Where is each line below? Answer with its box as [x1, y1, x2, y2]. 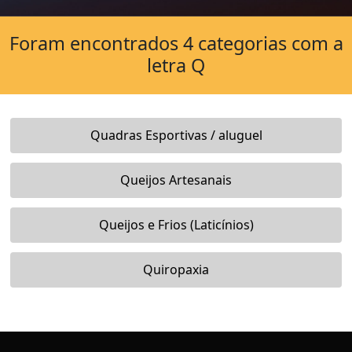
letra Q [147, 52, 205, 78]
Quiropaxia [143, 261, 209, 279]
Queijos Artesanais [120, 171, 232, 189]
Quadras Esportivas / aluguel [90, 126, 262, 145]
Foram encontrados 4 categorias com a [9, 30, 343, 56]
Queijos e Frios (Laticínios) [98, 216, 254, 234]
